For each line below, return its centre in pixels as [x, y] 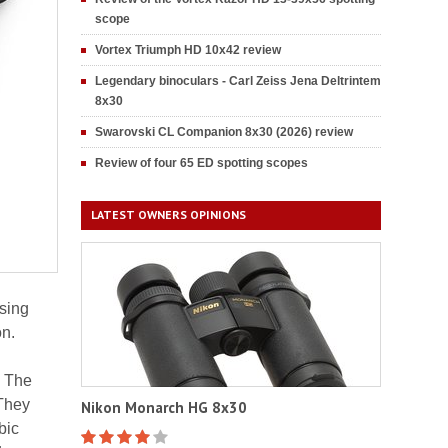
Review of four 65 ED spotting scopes [201, 163]
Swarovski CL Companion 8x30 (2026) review [224, 132]
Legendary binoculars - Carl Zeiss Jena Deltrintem [238, 81]
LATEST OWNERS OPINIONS [168, 214]
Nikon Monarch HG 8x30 [164, 407]
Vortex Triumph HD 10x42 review [188, 50]
